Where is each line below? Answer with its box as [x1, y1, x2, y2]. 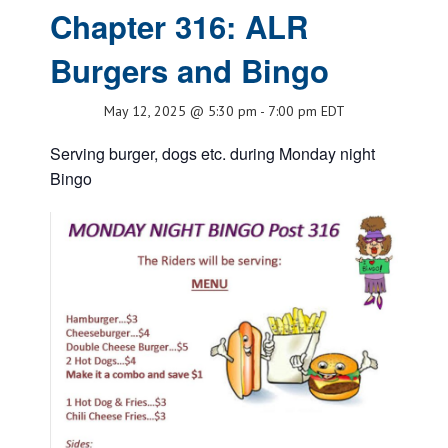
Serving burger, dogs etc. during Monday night [50, 142, 375, 165]
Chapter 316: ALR [50, 4, 308, 49]
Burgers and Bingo [50, 48, 329, 93]
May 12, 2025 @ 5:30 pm [103, 102, 257, 120]
